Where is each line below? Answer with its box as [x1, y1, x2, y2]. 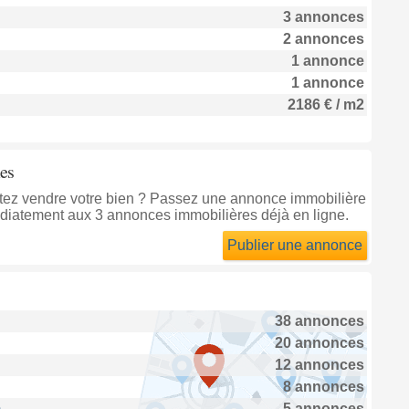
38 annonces [274, 313, 364, 329]
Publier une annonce [226, 237, 362, 253]
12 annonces [274, 357, 364, 372]
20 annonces [274, 335, 364, 351]
